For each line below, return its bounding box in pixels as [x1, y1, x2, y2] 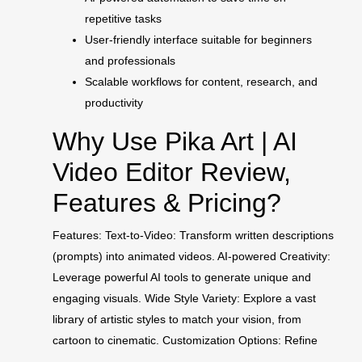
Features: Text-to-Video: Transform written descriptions [53, 229, 334, 242]
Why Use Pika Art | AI [53, 127, 297, 157]
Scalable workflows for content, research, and [85, 75, 318, 89]
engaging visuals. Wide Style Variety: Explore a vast [53, 292, 316, 305]
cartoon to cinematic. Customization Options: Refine [53, 334, 318, 347]
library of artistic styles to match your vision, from [53, 313, 301, 326]
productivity [85, 96, 143, 110]
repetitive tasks [85, 12, 162, 26]
